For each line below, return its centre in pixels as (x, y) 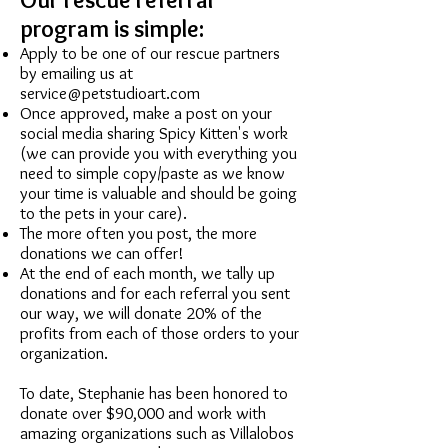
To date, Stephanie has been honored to (154, 393)
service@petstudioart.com (110, 93)
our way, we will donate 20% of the (141, 313)
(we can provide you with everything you (158, 153)
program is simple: (112, 29)
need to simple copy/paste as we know (152, 173)
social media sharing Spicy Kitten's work (154, 133)
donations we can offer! (102, 253)
